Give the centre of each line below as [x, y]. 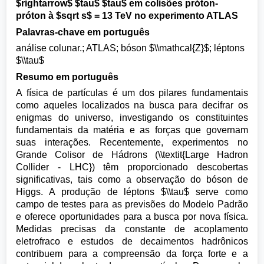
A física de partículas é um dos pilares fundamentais [132, 93]
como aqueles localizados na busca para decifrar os [132, 105]
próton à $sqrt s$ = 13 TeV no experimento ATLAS [127, 16]
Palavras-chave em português [83, 32]
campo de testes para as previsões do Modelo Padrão [132, 204]
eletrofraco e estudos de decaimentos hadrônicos [132, 241]
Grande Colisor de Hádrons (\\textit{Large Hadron [132, 155]
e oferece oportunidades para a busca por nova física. [132, 217]
